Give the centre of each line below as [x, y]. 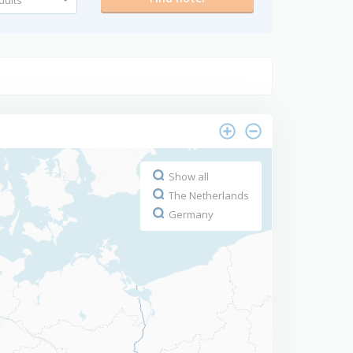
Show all [189, 176]
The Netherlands [209, 195]
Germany [191, 214]
